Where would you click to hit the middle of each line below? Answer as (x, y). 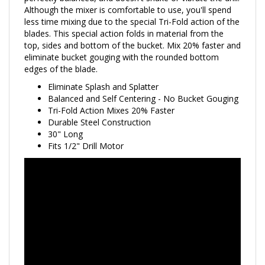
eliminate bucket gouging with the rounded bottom (122, 44)
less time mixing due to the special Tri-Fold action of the (132, 9)
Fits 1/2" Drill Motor (86, 133)
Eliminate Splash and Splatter (103, 74)
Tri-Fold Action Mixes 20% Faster (111, 98)
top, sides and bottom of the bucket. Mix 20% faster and (132, 33)
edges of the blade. (61, 56)
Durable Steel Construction (99, 109)
